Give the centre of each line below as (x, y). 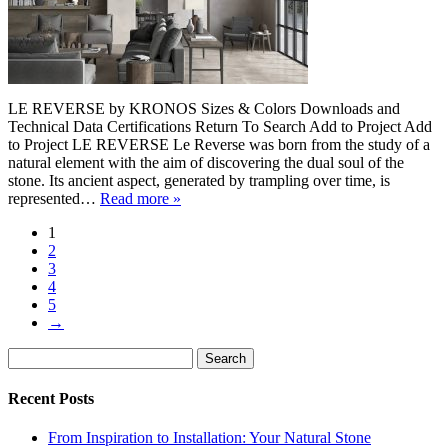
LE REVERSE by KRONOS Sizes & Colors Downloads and (204, 108)
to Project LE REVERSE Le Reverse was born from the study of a (219, 144)
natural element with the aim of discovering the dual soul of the (206, 162)
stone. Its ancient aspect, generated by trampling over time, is (199, 180)
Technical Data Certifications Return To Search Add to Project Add (220, 126)
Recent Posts (51, 398)
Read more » (140, 198)
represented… (54, 198)
